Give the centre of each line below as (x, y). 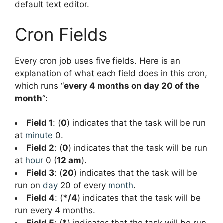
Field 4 (41, 198)
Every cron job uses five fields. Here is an (98, 60)
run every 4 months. (55, 210)
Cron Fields (61, 34)
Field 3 (40, 173)
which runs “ (39, 85)
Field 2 (40, 148)
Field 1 (40, 123)
